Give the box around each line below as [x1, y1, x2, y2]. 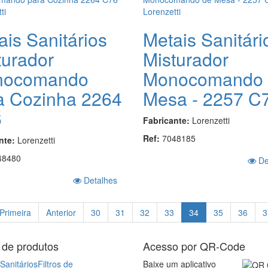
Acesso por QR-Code [143, 237, 245, 254]
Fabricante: [142, 114, 192, 126]
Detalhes [81, 173, 117, 186]
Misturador [142, 45, 229, 72]
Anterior [45, 206, 76, 218]
